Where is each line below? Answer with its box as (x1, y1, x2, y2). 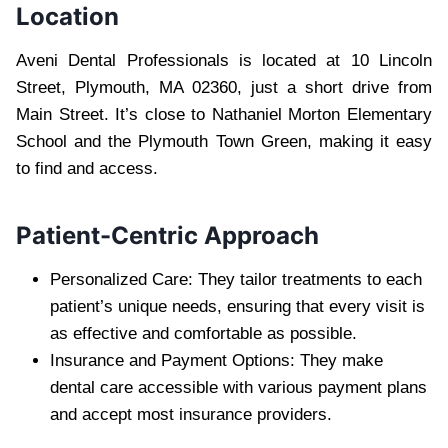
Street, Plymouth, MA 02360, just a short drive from (16, 77, 432, 97)
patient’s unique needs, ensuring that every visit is (50, 296, 425, 316)
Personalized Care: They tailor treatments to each (50, 269, 422, 289)
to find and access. (16, 158, 158, 178)
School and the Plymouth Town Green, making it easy (16, 131, 432, 151)
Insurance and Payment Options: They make (50, 350, 383, 370)
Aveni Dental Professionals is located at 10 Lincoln (16, 50, 432, 70)
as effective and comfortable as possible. (50, 323, 357, 343)
